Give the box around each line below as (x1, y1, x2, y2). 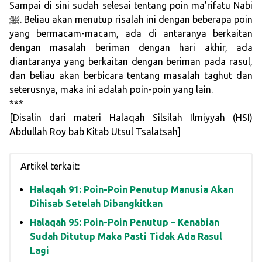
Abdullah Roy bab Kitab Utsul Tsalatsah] (9, 126, 181, 137)
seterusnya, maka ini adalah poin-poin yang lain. (9, 84, 213, 95)
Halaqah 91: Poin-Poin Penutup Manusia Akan (30, 184, 233, 195)
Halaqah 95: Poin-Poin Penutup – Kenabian (30, 217, 219, 228)
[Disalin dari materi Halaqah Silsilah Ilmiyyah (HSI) (9, 112, 253, 123)
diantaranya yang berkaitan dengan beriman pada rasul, (9, 56, 253, 67)
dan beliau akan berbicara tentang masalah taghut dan (9, 70, 253, 81)
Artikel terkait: (20, 161, 80, 172)
